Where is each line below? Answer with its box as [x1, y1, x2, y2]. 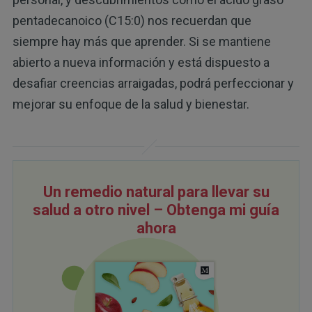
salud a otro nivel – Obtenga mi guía [33, 201, 279, 219]
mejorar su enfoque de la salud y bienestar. [12, 97, 249, 112]
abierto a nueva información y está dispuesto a [12, 55, 270, 70]
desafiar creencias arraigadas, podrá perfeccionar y [12, 76, 294, 91]
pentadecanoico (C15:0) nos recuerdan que [12, 13, 251, 29]
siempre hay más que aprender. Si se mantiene [12, 34, 271, 49]
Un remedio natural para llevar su [42, 182, 270, 201]
